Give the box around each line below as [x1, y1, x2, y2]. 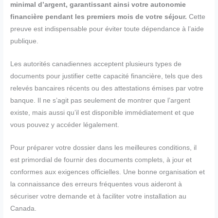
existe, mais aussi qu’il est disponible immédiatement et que [10, 109, 195, 117]
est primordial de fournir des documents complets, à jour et [10, 156, 192, 163]
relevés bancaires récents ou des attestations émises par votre [10, 85, 204, 92]
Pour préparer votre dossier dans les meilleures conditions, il [10, 144, 197, 151]
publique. [10, 37, 39, 45]
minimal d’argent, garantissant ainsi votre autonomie [10, 1, 186, 9]
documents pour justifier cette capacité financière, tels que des [10, 73, 203, 80]
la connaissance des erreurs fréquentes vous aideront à [10, 180, 182, 188]
